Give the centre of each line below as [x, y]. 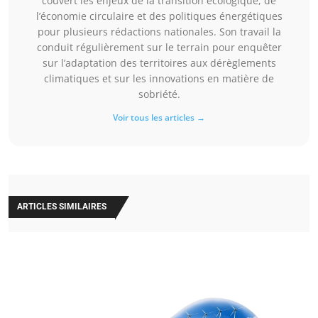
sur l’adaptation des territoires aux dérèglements [159, 62]
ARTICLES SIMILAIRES [62, 206]
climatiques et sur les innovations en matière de [159, 78]
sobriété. [159, 94]
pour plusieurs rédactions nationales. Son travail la [159, 31]
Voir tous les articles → [159, 117]
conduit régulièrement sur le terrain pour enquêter [159, 47]
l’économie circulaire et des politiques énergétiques [159, 16]
